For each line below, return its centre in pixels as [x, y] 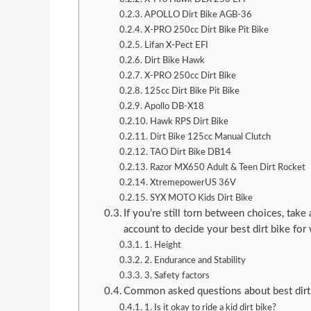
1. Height [163, 245]
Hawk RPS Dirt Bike [190, 122]
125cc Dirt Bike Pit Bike [192, 91]
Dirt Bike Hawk [175, 61]
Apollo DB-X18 [176, 107]
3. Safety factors [177, 276]
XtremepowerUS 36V [193, 183]
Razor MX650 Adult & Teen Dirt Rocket [228, 168]
